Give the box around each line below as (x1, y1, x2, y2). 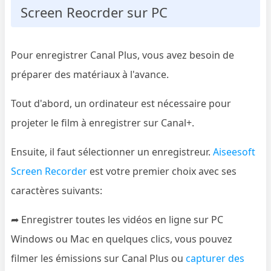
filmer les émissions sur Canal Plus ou (11, 251, 186, 265)
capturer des (186, 251, 245, 265)
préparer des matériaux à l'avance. (11, 67, 169, 81)
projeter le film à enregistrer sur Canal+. (11, 116, 195, 129)
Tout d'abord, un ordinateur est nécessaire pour (11, 96, 232, 110)
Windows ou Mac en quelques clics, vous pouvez (11, 232, 233, 246)
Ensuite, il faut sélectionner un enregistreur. (11, 145, 214, 158)
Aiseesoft (213, 145, 256, 158)
